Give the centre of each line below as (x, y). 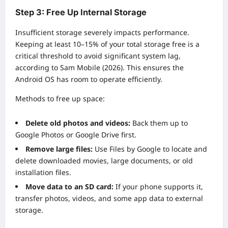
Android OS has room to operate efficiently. (89, 79)
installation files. (43, 173)
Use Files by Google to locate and (150, 149)
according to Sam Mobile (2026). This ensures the (99, 68)
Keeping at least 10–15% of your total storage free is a (107, 44)
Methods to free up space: (60, 99)
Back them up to (159, 123)
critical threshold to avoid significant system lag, (98, 56)
